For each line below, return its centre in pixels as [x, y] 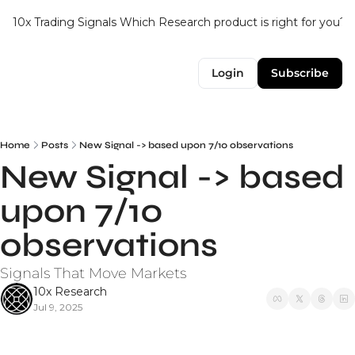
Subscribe [300, 73]
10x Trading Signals [65, 22]
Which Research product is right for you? [233, 22]
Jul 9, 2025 [58, 307]
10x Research [70, 292]
